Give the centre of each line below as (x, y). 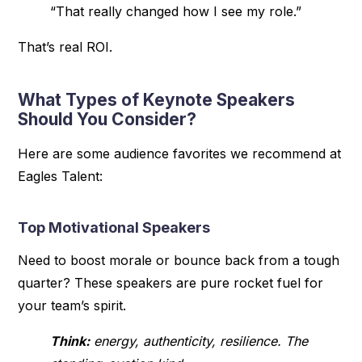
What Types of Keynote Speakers (157, 99)
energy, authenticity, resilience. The (199, 341)
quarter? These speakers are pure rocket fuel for (171, 282)
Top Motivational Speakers (114, 227)
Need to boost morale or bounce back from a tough (179, 260)
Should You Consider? (107, 119)
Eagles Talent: (61, 176)
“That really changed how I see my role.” (176, 11)
